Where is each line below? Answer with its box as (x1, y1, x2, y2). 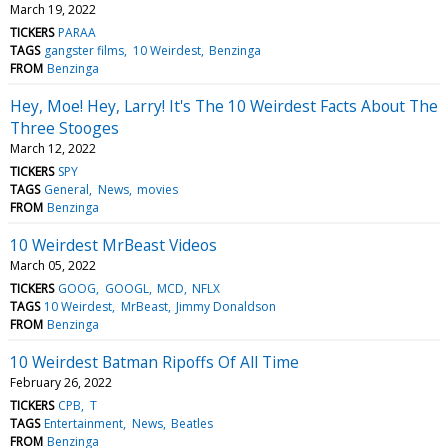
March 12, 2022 (10, 139, 96, 157)
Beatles (170, 414, 213, 432)
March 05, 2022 (10, 256, 96, 274)
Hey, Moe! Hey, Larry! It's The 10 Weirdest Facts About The (10, 94, 438, 117)
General (44, 180, 90, 198)
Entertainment (44, 414, 124, 432)
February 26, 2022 (10, 373, 112, 391)
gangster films (44, 41, 125, 59)
